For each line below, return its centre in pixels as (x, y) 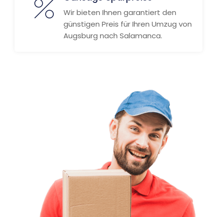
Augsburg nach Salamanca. (113, 36)
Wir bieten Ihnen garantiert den (120, 12)
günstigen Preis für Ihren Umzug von (128, 24)
